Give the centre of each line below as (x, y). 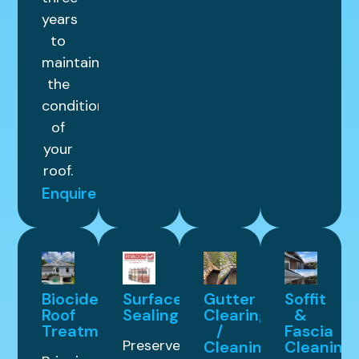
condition (74, 106)
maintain (71, 63)
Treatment (84, 331)
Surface (153, 299)
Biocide (71, 299)
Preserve (152, 346)
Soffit (305, 299)
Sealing (151, 315)
